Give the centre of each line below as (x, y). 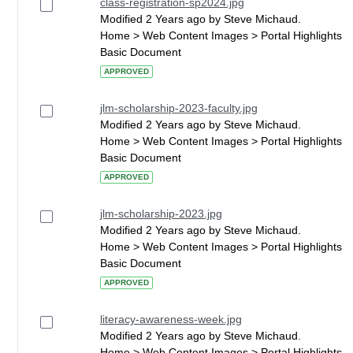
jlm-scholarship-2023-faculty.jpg (179, 108)
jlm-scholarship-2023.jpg (161, 214)
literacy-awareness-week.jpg (171, 319)
